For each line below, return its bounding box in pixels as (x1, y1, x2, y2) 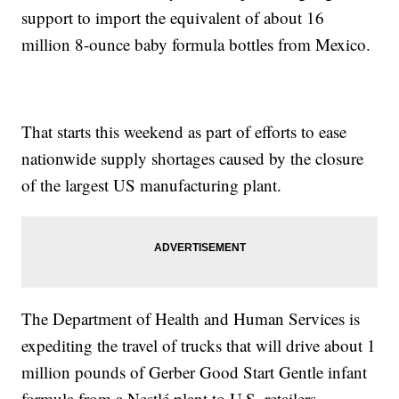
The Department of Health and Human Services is (21, 307, 361, 330)
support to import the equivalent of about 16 (21, 6, 325, 29)
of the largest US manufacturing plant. (21, 174, 282, 197)
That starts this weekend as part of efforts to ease (21, 120, 347, 143)
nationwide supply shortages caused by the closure (21, 147, 364, 170)
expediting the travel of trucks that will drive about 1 (21, 334, 377, 357)
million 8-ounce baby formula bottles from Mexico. (21, 33, 371, 56)
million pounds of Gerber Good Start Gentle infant (21, 361, 368, 384)
